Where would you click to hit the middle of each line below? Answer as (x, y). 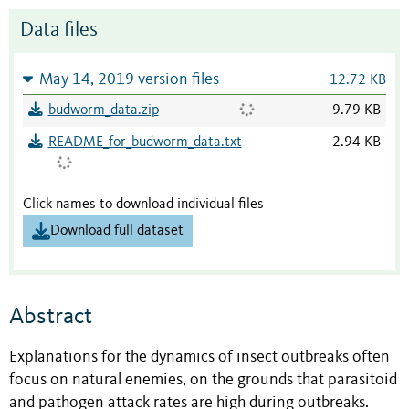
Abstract (51, 317)
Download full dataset (117, 231)
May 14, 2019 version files (129, 79)
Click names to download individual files (143, 204)
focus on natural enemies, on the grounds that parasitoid (203, 381)
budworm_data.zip (103, 110)
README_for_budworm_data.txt (145, 142)
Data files (59, 30)
